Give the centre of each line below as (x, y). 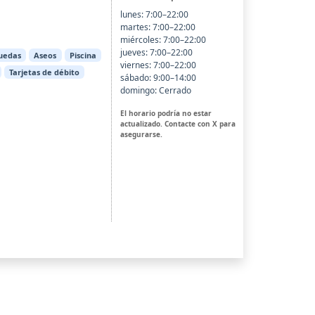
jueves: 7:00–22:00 (156, 52)
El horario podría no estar (166, 113)
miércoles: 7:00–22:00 (163, 39)
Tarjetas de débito (44, 72)
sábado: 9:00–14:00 (158, 77)
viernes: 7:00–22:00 (158, 65)
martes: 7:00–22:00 (157, 27)
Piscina (83, 56)
